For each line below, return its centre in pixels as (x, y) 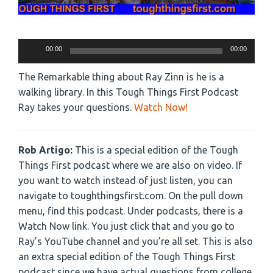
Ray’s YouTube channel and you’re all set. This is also (136, 242)
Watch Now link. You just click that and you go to (126, 226)
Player (31, 59)
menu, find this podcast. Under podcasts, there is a (131, 211)
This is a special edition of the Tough (157, 150)
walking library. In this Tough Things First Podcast (128, 92)
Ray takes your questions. (76, 108)
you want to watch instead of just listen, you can (126, 181)
